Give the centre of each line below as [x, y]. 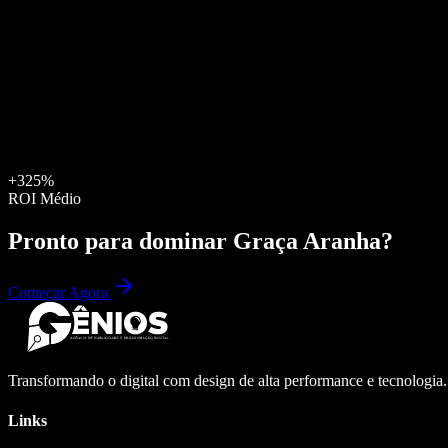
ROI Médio [44, 198]
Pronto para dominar [120, 240]
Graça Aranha [307, 240]
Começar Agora [60, 293]
